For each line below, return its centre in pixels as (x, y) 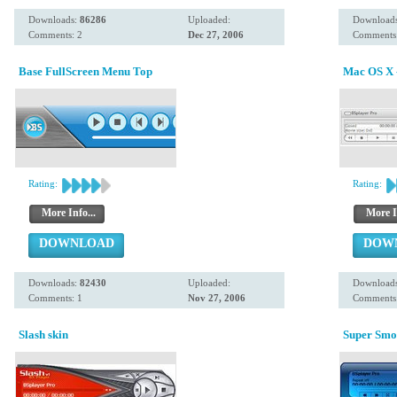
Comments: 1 (55, 298)
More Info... (69, 213)
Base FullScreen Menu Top (86, 71)
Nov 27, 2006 (217, 298)
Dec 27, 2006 (216, 35)
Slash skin (43, 335)
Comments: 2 (55, 35)
